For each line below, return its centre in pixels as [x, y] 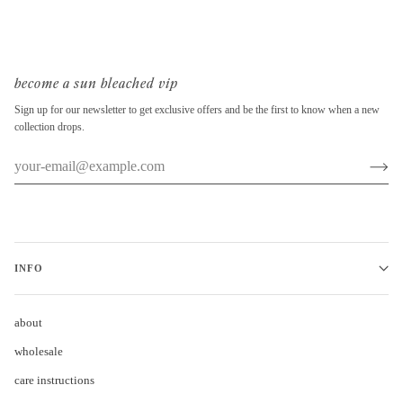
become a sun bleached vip [96, 83]
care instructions [54, 380]
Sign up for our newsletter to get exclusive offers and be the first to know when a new [197, 109]
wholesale [39, 351]
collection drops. [49, 126]
